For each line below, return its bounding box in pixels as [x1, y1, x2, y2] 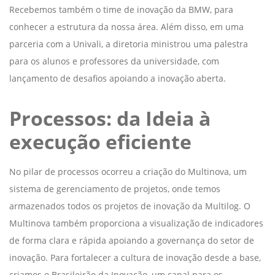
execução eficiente [9, 128, 196, 155]
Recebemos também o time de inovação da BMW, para [9, 3, 233, 15]
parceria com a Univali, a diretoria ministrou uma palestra [9, 37, 248, 50]
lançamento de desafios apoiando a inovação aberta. [9, 72, 226, 84]
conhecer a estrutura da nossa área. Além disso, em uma [9, 20, 244, 33]
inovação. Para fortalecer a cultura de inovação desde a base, [9, 251, 261, 263]
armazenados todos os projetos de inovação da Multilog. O [9, 199, 250, 212]
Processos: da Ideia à [9, 104, 211, 131]
